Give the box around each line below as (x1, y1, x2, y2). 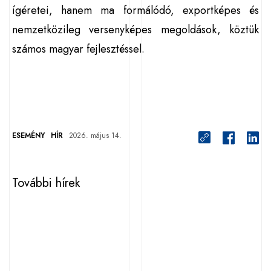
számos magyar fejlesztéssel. (12, 41, 145, 57)
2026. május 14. (69, 130, 122, 141)
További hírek (12, 174, 80, 192)
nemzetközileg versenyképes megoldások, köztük (12, 22, 259, 38)
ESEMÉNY (12, 130, 45, 141)
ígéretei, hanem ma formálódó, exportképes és (12, 2, 259, 18)
